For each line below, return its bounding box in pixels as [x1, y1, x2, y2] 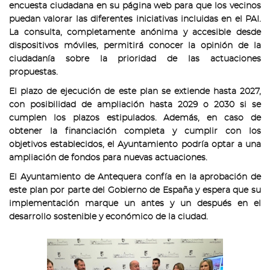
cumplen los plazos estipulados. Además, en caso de [9, 113, 261, 122]
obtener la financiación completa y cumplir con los [9, 127, 261, 136]
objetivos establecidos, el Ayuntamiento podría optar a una [9, 140, 261, 149]
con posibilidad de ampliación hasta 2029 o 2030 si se [9, 100, 261, 109]
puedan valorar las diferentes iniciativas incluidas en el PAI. [9, 14, 261, 24]
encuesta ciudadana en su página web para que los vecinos [9, 1, 261, 10]
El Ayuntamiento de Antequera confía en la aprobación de [9, 172, 261, 181]
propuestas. [9, 67, 58, 77]
